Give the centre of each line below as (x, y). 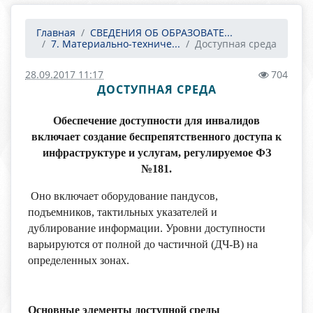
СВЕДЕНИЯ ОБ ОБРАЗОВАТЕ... (161, 32)
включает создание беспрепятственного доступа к (156, 137)
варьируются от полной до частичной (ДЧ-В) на (143, 244)
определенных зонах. (80, 260)
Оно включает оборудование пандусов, (123, 196)
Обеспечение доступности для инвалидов (156, 121)
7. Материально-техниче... (116, 44)
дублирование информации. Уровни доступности (147, 228)
